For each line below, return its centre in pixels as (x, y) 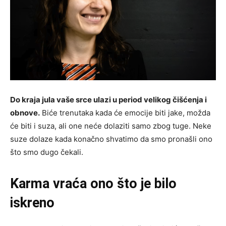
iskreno (32, 203)
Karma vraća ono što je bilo (93, 184)
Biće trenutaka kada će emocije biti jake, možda (125, 113)
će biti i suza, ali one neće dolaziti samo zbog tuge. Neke (111, 126)
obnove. (25, 113)
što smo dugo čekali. (47, 152)
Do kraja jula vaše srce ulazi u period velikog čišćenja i (108, 100)
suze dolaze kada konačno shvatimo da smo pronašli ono (111, 139)
